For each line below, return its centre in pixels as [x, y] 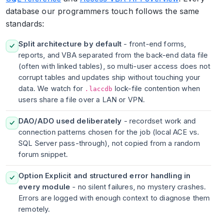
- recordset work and [159, 121]
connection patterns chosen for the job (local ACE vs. [109, 132]
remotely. [34, 209]
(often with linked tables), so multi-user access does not [115, 66]
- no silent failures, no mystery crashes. [139, 187]
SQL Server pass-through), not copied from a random [109, 143]
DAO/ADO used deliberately [70, 121]
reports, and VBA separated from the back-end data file [113, 55]
